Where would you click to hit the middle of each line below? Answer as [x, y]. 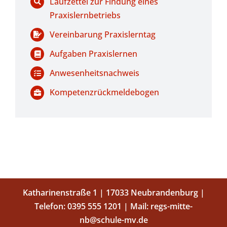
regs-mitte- [172, 206]
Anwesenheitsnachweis [95, 73]
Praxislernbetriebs [85, 15]
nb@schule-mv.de [113, 220]
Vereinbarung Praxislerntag [103, 34]
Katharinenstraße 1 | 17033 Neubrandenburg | [113, 192]
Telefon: [51, 206]
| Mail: [136, 206]
